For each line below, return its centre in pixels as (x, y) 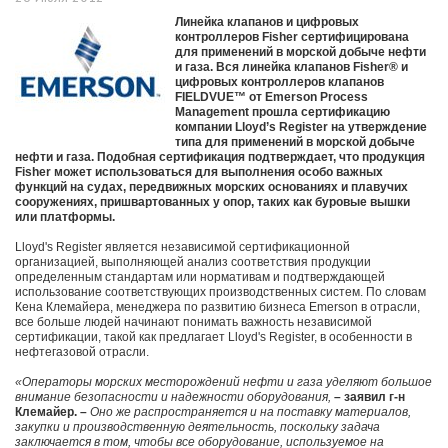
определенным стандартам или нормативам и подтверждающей (200, 277)
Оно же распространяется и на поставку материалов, (250, 412)
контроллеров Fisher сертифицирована (292, 37)
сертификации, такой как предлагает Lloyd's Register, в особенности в (213, 337)
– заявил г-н (368, 397)
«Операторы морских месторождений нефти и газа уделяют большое (223, 382)
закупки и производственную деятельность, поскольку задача (197, 427)
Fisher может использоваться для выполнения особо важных (199, 172)
